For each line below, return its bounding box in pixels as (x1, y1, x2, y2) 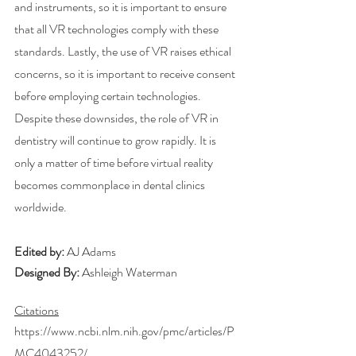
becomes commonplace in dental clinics (14, 175, 207, 194)
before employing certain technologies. (14, 86, 203, 105)
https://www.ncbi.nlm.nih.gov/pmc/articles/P (14, 321, 234, 340)
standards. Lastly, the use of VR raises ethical (14, 41, 234, 60)
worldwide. (14, 197, 67, 216)
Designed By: (14, 262, 79, 281)
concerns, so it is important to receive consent (14, 64, 238, 83)
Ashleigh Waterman (79, 262, 177, 281)
